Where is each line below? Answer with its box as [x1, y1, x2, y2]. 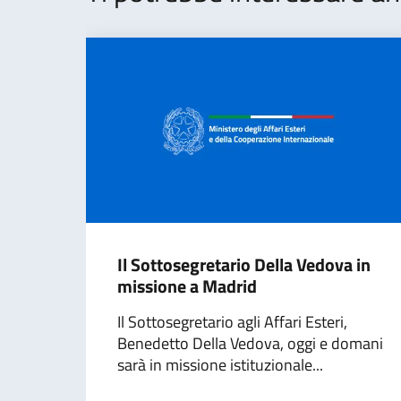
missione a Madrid [117, 272, 257, 300]
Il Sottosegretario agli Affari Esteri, [117, 310, 347, 334]
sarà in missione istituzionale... [117, 353, 323, 377]
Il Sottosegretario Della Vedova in [117, 251, 371, 278]
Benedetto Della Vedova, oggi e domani [117, 331, 383, 355]
